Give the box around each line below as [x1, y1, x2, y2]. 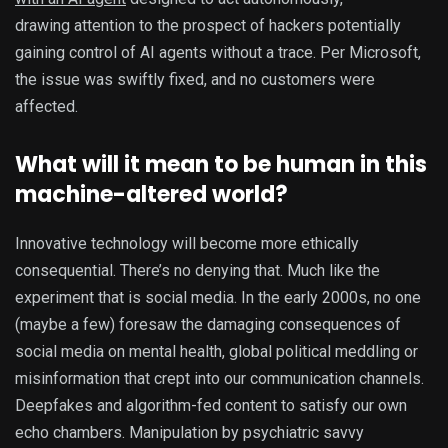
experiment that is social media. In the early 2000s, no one [15, 288, 421, 308]
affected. [15, 97, 78, 117]
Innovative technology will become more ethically [15, 234, 359, 254]
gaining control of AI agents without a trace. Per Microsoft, [15, 43, 421, 63]
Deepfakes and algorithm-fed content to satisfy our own [15, 396, 407, 416]
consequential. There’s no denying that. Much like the [15, 261, 380, 281]
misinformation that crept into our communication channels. [15, 369, 424, 389]
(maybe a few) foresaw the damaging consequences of [15, 315, 401, 335]
